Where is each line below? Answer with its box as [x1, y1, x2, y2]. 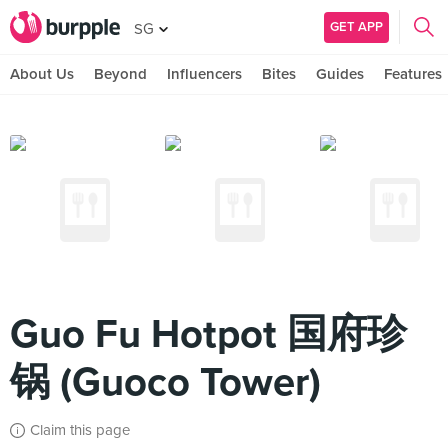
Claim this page [30, 421, 130, 439]
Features [384, 65, 442, 83]
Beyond [94, 65, 147, 83]
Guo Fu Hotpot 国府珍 [10, 310, 407, 358]
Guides [316, 65, 364, 83]
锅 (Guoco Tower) [10, 358, 321, 406]
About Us [10, 65, 74, 83]
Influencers [167, 65, 242, 83]
